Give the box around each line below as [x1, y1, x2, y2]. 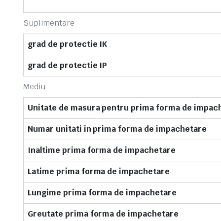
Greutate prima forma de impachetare [28, 209, 179, 219]
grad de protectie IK [28, 39, 108, 49]
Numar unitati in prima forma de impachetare [28, 124, 207, 134]
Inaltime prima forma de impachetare [28, 145, 176, 155]
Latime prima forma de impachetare [28, 166, 170, 177]
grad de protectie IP [28, 60, 108, 71]
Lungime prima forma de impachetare [28, 187, 177, 198]
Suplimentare [23, 18, 74, 28]
